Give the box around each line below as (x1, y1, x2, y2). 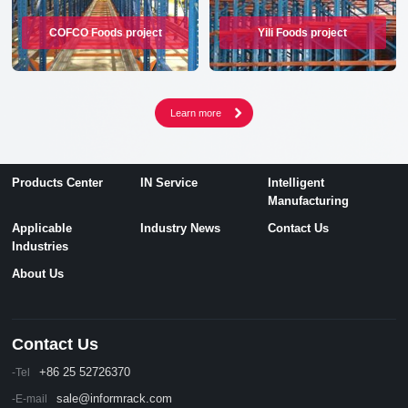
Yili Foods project (258, 25, 348, 39)
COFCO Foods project (48, 25, 162, 39)
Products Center (12, 175, 104, 189)
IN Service (139, 175, 198, 189)
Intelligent (268, 175, 325, 189)
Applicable (12, 220, 73, 235)
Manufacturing (268, 193, 350, 208)
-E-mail (12, 392, 48, 405)
